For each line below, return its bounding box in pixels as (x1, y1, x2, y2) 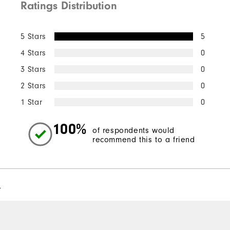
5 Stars (20, 31, 46, 41)
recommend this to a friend (92, 135, 195, 145)
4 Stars (20, 48, 46, 57)
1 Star (20, 97, 43, 107)
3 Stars (20, 64, 46, 74)
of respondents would (92, 126, 175, 136)
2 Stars (20, 81, 46, 90)
